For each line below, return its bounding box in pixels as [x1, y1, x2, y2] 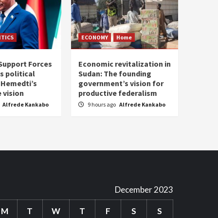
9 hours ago [88, 101, 117, 108]
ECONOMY [81, 34, 108, 41]
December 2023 [114, 184, 173, 195]
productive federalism [78, 88, 157, 98]
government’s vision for [78, 78, 163, 88]
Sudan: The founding [78, 69, 151, 78]
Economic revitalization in [78, 59, 171, 69]
